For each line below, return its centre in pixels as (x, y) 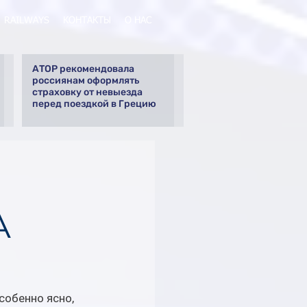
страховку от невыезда (87, 92)
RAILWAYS (27, 21)
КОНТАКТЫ (87, 21)
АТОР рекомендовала (83, 69)
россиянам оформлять (86, 81)
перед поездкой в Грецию (94, 104)
